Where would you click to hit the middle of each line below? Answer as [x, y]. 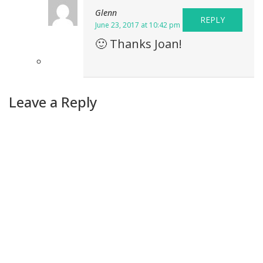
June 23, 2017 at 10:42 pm [138, 25]
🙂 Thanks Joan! [139, 43]
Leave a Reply [53, 102]
